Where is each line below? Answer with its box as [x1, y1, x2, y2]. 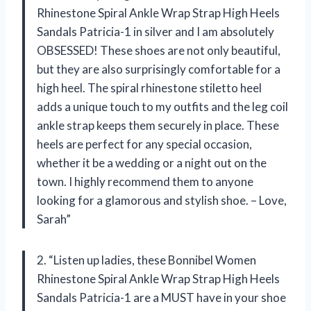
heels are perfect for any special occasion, [37, 136, 252, 151]
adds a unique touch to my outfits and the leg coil [37, 99, 288, 114]
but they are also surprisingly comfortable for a [37, 61, 280, 76]
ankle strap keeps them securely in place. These [37, 117, 279, 133]
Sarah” [37, 211, 71, 226]
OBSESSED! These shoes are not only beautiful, [37, 42, 280, 58]
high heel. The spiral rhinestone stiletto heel [37, 80, 262, 95]
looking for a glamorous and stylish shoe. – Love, [37, 192, 287, 208]
